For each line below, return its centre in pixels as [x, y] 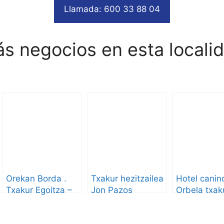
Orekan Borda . [36, 178]
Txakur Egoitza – [39, 190]
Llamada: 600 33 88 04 [112, 9]
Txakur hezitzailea [127, 178]
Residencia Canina [43, 201]
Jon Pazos [112, 190]
